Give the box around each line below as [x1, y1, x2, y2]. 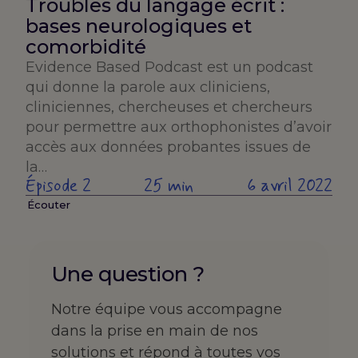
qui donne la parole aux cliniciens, [26, 78, 270, 96]
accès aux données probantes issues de [26, 137, 311, 156]
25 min [144, 174, 194, 197]
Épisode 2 [26, 174, 91, 197]
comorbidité [26, 34, 146, 58]
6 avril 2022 [247, 174, 332, 197]
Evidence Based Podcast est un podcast [26, 58, 313, 76]
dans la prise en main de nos [50, 321, 258, 340]
